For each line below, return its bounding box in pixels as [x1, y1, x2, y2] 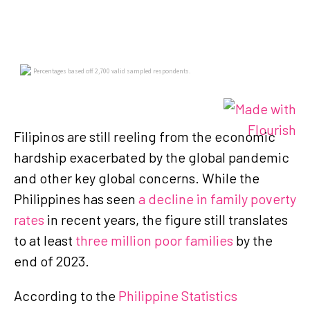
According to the [14, 286, 118, 304]
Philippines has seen [14, 190, 138, 207]
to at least [14, 231, 75, 248]
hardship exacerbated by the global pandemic [14, 148, 289, 165]
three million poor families [75, 231, 233, 248]
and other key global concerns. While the [14, 169, 259, 186]
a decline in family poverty [138, 190, 296, 207]
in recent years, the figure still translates [44, 210, 288, 228]
